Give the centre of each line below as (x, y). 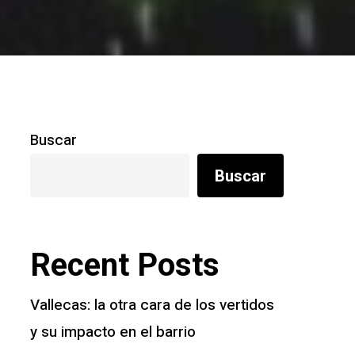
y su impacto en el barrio (113, 332)
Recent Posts (124, 265)
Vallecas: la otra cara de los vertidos (152, 305)
